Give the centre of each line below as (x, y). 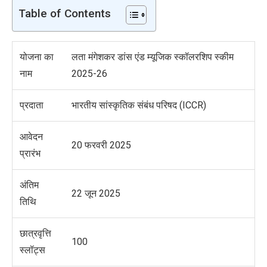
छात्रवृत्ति (35, 234)
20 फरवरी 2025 (101, 145)
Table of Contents (65, 14)
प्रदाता (32, 105)
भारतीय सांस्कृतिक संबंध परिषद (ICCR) (139, 105)
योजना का (37, 57)
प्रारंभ (30, 154)
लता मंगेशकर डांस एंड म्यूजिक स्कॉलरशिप (143, 57)
